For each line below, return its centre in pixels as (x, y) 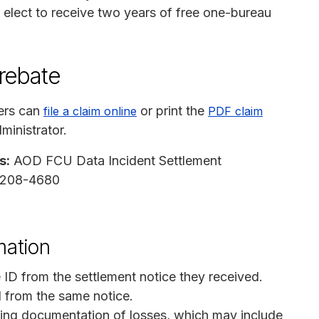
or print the (172, 110)
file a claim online (90, 111)
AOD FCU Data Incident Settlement (116, 160)
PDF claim (235, 111)
